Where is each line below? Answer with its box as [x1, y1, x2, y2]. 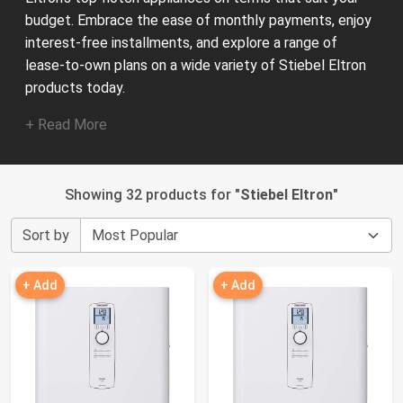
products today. [25, 79, 125, 96]
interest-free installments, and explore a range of [25, 34, 337, 51]
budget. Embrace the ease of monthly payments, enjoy [25, 12, 372, 29]
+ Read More [25, 116, 107, 133]
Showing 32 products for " [65, 186, 240, 203]
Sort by [22, 227, 69, 244]
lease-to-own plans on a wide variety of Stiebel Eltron [25, 57, 366, 74]
